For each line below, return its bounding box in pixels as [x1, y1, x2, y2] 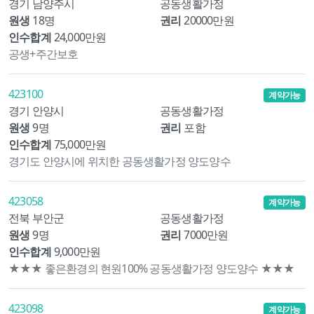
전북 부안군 [8, 210, 64, 226]
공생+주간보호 [8, 46, 78, 62]
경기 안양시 [8, 103, 64, 119]
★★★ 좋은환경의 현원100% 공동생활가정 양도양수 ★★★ [8, 261, 295, 277]
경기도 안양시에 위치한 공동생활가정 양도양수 [8, 153, 231, 170]
